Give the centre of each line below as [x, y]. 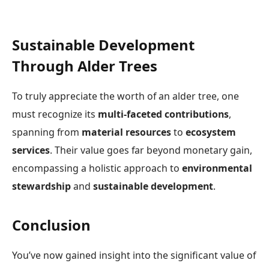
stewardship [41, 186]
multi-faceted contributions [163, 114]
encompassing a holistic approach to [97, 168]
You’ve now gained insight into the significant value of [134, 255]
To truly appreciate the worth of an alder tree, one [125, 96]
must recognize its [55, 114]
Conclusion [51, 225]
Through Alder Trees [85, 65]
